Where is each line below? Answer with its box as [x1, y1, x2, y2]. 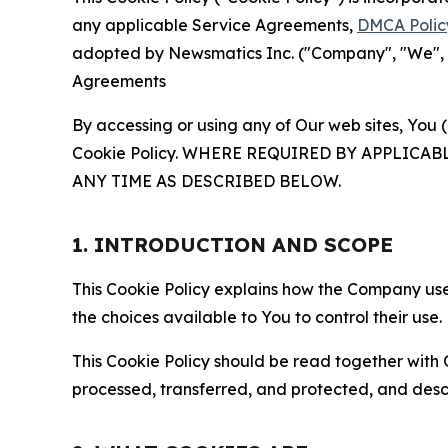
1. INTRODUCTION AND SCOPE [72, 232, 393, 258]
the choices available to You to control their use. [72, 307, 442, 328]
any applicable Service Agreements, [72, 15, 357, 36]
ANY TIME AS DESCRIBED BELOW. [72, 171, 341, 192]
